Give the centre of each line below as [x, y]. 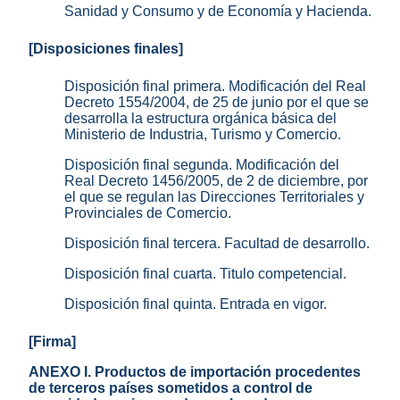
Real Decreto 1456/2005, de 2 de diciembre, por [216, 181]
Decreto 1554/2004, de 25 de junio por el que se [217, 103]
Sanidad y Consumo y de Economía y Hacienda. [218, 12]
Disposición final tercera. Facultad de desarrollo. [217, 244]
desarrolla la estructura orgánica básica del [200, 119]
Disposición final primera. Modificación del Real [215, 87]
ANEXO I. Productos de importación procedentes [195, 372]
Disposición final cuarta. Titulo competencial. [205, 274]
